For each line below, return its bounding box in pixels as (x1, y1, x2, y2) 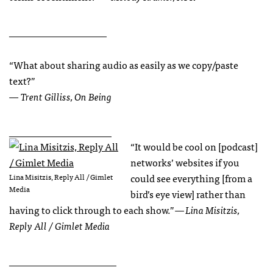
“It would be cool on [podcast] (130, 138, 258, 155)
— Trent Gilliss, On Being (9, 88, 112, 105)
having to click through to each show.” (9, 202, 175, 218)
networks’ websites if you (130, 154, 239, 171)
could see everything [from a (130, 170, 252, 186)
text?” (9, 73, 35, 89)
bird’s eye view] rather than (130, 186, 246, 202)
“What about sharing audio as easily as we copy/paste (9, 57, 238, 73)
